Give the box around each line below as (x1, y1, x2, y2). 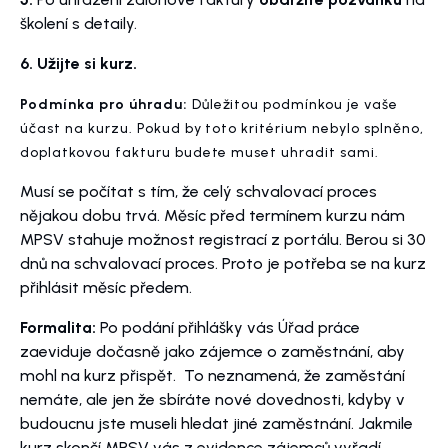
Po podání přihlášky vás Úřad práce (100, 318, 360, 338)
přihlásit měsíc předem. (20, 278, 196, 298)
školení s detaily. (20, 14, 141, 34)
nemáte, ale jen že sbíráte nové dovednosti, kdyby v (20, 390, 405, 410)
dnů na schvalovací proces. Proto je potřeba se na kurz (20, 254, 426, 274)
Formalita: (20, 318, 100, 338)
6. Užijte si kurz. (20, 54, 137, 74)
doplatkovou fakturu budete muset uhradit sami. (20, 144, 380, 162)
